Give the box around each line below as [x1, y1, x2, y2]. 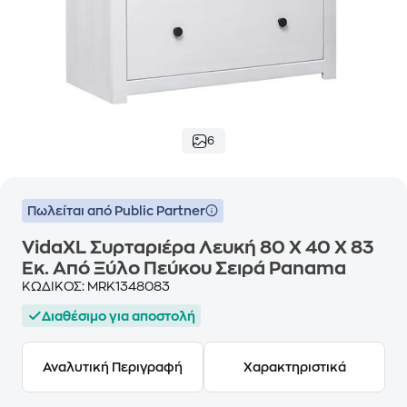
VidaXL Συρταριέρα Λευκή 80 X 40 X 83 [22, 238, 373, 257]
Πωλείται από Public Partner [27, 204, 205, 217]
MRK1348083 [87, 280, 170, 293]
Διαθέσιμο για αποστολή [42, 309, 195, 323]
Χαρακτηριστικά [243, 361, 346, 373]
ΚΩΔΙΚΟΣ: [22, 280, 87, 293]
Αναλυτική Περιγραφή [43, 361, 183, 373]
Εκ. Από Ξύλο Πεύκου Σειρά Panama [22, 259, 346, 278]
